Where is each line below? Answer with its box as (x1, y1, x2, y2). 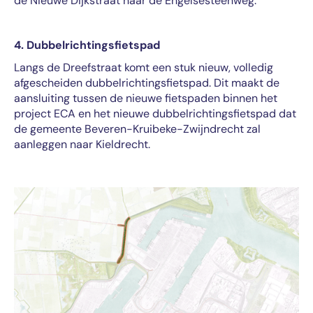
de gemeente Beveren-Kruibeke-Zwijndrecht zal (14, 122, 261, 136)
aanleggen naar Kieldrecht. (14, 137, 153, 152)
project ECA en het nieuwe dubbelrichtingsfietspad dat (14, 106, 296, 121)
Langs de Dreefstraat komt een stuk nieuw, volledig (14, 60, 273, 75)
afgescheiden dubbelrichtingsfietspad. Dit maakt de (14, 75, 279, 90)
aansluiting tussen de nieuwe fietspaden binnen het (14, 91, 277, 105)
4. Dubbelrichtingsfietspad (14, 38, 160, 52)
